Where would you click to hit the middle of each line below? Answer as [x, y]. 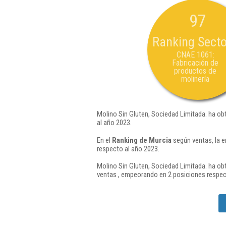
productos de [195, 71]
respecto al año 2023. [128, 149]
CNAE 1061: [195, 55]
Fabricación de [195, 63]
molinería [195, 79]
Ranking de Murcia [142, 140]
